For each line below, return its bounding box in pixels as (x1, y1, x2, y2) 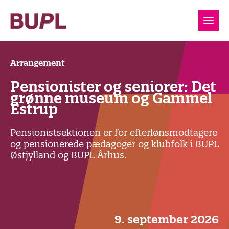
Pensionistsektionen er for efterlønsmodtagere (10, 127, 217, 139)
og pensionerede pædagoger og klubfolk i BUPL (10, 138, 219, 150)
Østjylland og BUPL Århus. (10, 149, 127, 161)
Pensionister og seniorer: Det (10, 78, 216, 96)
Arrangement (10, 58, 65, 68)
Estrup (10, 100, 61, 119)
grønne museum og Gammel (10, 89, 212, 107)
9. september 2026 (114, 212, 219, 226)
